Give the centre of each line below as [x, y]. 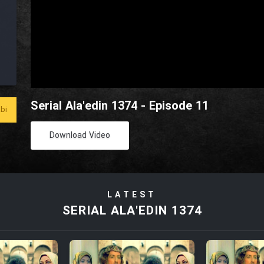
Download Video [80, 136]
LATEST [132, 195]
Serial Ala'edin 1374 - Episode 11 [120, 107]
